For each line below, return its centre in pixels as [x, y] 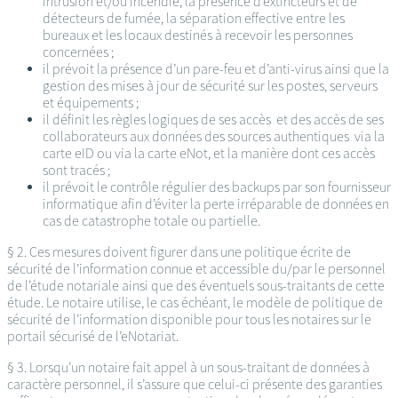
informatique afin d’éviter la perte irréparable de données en [216, 204]
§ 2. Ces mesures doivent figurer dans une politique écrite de [179, 252]
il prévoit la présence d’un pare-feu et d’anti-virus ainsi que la [216, 69]
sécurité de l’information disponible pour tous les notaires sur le [189, 320]
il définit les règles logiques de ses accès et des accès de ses [213, 120]
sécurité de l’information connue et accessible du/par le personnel [196, 269]
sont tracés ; [76, 171]
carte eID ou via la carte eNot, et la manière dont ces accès [209, 154]
